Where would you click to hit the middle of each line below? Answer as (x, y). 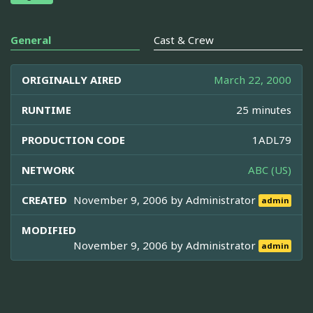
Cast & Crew (184, 39)
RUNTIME (46, 109)
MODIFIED (49, 230)
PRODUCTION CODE (73, 139)
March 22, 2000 (253, 79)
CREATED (44, 199)
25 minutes (264, 109)
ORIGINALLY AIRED (72, 79)
